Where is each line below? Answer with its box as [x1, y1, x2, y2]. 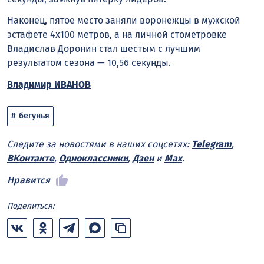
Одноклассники [59, 152, 128, 164]
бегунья [19, 111, 49, 121]
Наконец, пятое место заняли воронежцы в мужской [7, 15, 240, 27]
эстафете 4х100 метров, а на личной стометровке [7, 29, 227, 41]
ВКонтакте [7, 152, 54, 164]
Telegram [192, 138, 232, 150]
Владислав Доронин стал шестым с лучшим [7, 43, 200, 55]
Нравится [7, 174, 50, 186]
